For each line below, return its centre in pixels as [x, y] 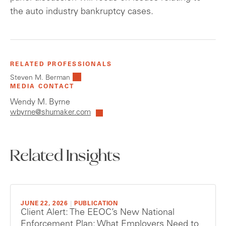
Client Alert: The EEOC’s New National [98, 213]
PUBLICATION [96, 204]
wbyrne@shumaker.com [50, 113]
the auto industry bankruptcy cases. [82, 12]
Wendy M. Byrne [40, 103]
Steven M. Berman [40, 78]
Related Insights [65, 157]
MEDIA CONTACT [42, 87]
